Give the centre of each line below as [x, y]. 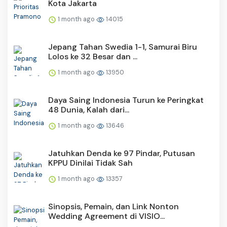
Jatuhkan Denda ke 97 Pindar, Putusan [122, 154]
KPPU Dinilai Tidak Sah [90, 163]
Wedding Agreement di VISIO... [106, 216]
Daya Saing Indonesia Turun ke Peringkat [126, 100]
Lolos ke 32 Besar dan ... [93, 57]
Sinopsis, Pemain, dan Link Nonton [113, 207]
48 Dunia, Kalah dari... [89, 110]
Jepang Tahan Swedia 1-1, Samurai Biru [123, 47]
